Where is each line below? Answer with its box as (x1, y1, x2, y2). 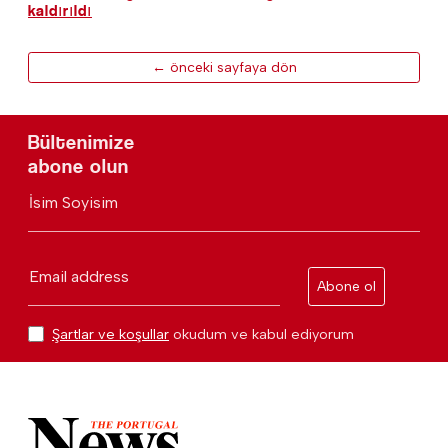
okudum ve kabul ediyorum (169, 324, 354, 343)
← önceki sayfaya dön (151, 58, 297, 76)
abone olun (28, 154, 129, 178)
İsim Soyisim (29, 192, 118, 212)
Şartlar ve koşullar (52, 324, 169, 343)
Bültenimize (28, 130, 135, 154)
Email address (29, 266, 129, 286)
